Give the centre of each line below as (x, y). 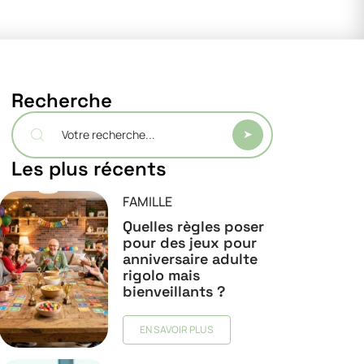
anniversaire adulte (190, 259)
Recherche (62, 100)
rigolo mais (161, 275)
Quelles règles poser (193, 226)
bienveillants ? (173, 291)
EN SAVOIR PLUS (176, 329)
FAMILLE (147, 201)
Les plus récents (89, 169)
